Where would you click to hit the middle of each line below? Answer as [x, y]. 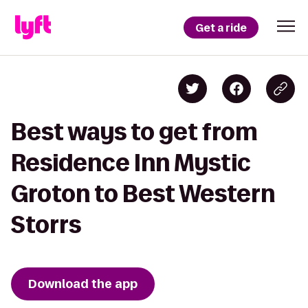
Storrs [46, 224]
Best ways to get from [134, 132]
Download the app [83, 284]
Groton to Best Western [143, 194]
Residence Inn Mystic [131, 163]
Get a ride [221, 27]
